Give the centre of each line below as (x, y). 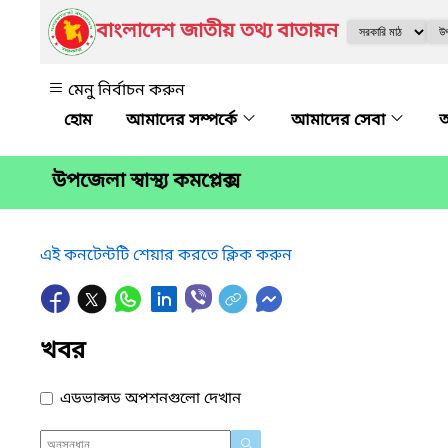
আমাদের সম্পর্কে (183, 121)
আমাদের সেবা (340, 121)
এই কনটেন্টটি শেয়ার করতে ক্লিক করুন (166, 255)
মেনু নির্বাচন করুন (126, 91)
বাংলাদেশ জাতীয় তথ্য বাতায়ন (217, 32)
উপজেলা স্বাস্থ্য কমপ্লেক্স (146, 182)
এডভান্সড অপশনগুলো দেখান (150, 398)
